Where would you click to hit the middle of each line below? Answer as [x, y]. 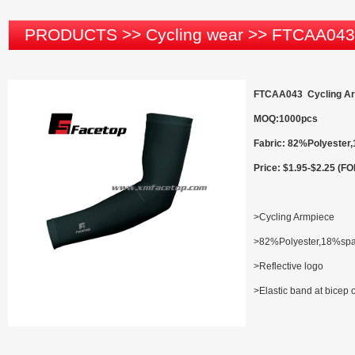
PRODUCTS [71, 34]
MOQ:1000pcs [286, 119]
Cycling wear [195, 34]
